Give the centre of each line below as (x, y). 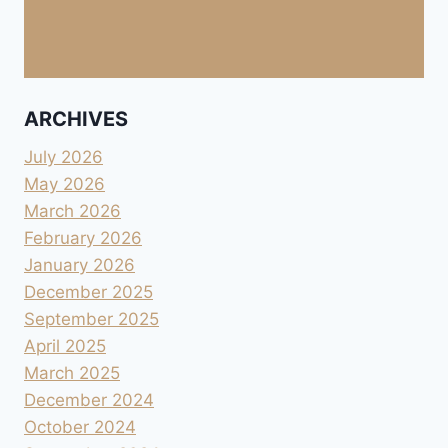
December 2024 (89, 399)
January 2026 (79, 264)
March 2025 (72, 372)
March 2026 (72, 210)
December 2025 (88, 291)
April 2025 (65, 345)
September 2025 (91, 318)
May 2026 (64, 183)
